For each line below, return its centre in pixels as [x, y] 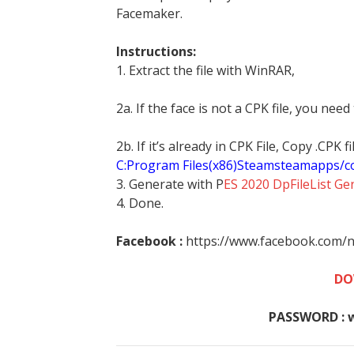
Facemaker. [149, 13]
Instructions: [156, 51]
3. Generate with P [170, 184]
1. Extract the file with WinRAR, [205, 70]
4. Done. [140, 203]
